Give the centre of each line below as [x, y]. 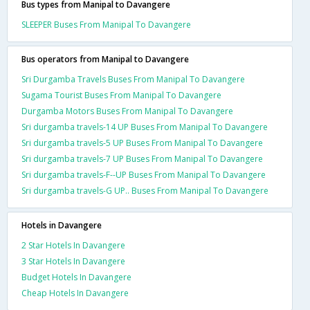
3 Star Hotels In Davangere [73, 261]
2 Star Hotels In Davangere [73, 245]
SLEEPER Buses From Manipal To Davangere [106, 24]
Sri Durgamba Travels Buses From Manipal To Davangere [133, 79]
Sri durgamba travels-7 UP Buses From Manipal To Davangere [142, 158]
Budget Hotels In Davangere [76, 277]
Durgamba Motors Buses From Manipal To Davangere [127, 111]
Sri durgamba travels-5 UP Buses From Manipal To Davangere [142, 143]
